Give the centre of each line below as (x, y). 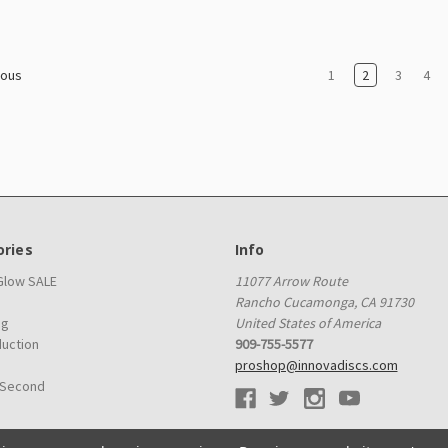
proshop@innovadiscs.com (316, 364)
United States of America (307, 322)
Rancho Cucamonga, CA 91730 (324, 301)
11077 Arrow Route (291, 280)
